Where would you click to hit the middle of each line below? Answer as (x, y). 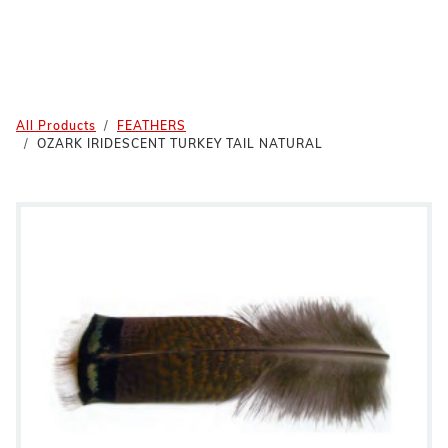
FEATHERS (151, 127)
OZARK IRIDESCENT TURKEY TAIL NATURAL (180, 145)
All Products (56, 127)
